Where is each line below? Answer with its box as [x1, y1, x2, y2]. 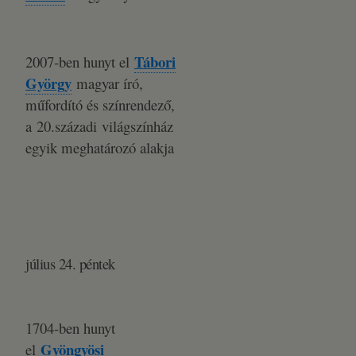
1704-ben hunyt [25, 318, 115, 338]
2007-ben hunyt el [25, 52, 134, 72]
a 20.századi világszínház [25, 116, 173, 136]
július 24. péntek [25, 253, 120, 273]
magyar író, [72, 73, 143, 93]
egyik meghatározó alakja [25, 137, 174, 157]
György [25, 72, 72, 94]
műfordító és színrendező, [25, 95, 175, 114]
